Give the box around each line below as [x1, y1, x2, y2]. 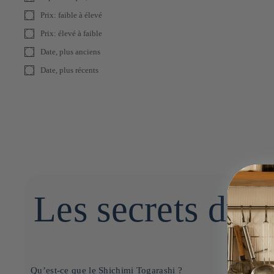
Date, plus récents [40, 65, 98, 75]
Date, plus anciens [40, 47, 100, 56]
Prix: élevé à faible [40, 29, 102, 38]
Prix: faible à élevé [40, 10, 102, 20]
